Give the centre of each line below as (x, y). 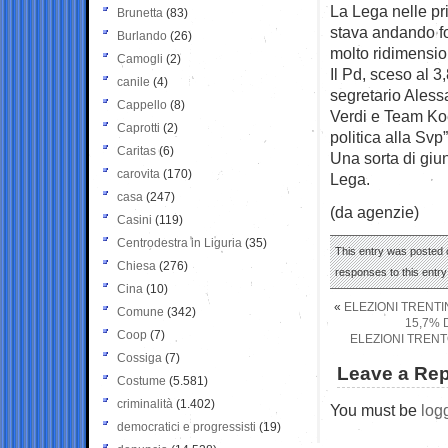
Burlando (142, 35)
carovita (138, 173)
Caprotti (138, 127)
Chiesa (136, 265)
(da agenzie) (374, 211)
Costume (141, 380)
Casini (134, 219)
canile (133, 81)
